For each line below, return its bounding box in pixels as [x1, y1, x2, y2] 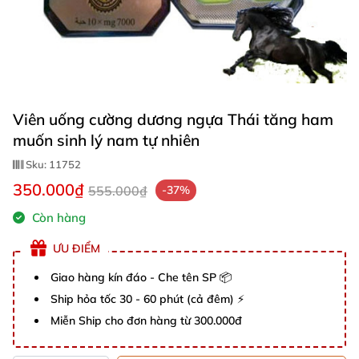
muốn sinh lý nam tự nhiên [13, 131, 200, 150]
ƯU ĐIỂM [53, 240, 100, 256]
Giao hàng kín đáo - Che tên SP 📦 [50, 270, 232, 284]
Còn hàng [29, 210, 86, 225]
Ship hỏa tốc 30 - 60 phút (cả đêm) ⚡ [50, 292, 244, 306]
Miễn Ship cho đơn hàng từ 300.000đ [50, 313, 242, 328]
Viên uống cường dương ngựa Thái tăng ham [13, 110, 333, 129]
